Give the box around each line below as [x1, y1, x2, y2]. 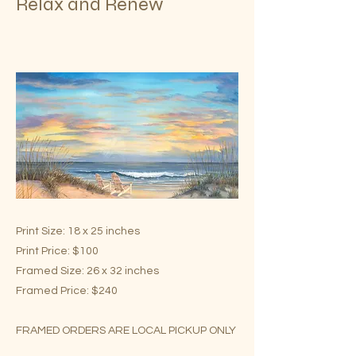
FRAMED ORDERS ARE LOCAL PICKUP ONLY [16, 325, 236, 336]
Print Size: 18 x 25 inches [16, 226, 140, 237]
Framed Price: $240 [16, 285, 118, 296]
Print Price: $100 [16, 246, 99, 257]
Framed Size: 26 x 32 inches [16, 265, 159, 277]
